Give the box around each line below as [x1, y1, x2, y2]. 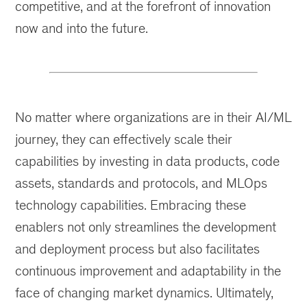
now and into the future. [15, 20, 149, 36]
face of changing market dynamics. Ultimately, [15, 284, 274, 300]
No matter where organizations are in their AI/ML [15, 109, 292, 125]
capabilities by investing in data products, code [15, 153, 280, 169]
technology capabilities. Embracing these [15, 197, 247, 212]
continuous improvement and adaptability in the [15, 262, 282, 278]
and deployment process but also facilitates [15, 241, 260, 256]
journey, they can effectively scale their [15, 131, 233, 147]
